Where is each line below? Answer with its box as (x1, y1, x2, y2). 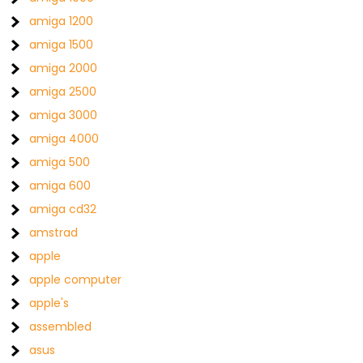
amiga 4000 (29, 130, 100, 147)
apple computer (29, 271, 122, 288)
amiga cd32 (29, 201, 97, 217)
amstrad (29, 224, 79, 241)
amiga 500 (29, 154, 91, 170)
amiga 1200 (29, 13, 94, 29)
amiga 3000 (29, 107, 98, 123)
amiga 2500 (29, 83, 97, 100)
